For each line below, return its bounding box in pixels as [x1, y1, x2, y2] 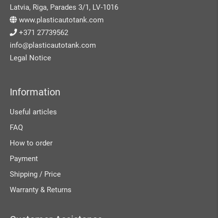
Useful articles [10, 107, 57, 116]
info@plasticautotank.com [10, 40, 96, 50]
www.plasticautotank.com [17, 15, 104, 24]
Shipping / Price [10, 169, 61, 179]
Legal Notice [10, 53, 51, 62]
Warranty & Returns [10, 185, 72, 194]
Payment [10, 154, 38, 163]
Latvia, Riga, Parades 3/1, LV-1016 [10, 2, 118, 12]
